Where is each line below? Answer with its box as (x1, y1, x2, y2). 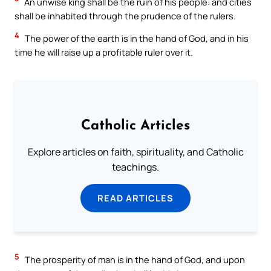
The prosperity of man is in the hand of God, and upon (23, 253, 245, 266)
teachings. (112, 160, 159, 174)
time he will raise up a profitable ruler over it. (15, 46, 193, 59)
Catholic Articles (81, 119, 190, 133)
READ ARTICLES (97, 192, 174, 204)
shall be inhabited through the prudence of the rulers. (15, 9, 236, 22)
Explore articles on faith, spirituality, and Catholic (27, 145, 244, 158)
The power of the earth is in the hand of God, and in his (23, 32, 249, 45)
